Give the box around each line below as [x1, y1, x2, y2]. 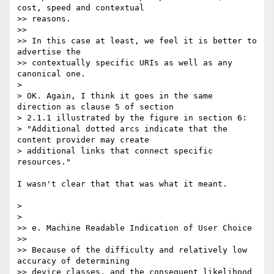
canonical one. [17, 69, 86, 79]
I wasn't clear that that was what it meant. [17, 179, 228, 189]
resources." [17, 157, 71, 167]
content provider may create [17, 135, 154, 145]
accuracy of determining [17, 256, 135, 266]
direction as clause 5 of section [17, 102, 179, 112]
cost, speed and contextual [17, 3, 149, 13]
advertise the [17, 47, 86, 57]
